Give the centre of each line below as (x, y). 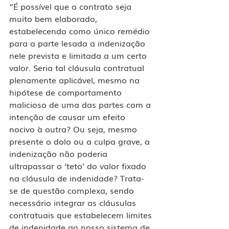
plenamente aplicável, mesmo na (76, 79)
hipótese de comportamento (67, 92)
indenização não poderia (60, 153)
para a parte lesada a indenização (78, 43)
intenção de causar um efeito (68, 116)
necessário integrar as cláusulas (74, 202)
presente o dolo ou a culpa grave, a (81, 141)
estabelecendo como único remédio (81, 30)
